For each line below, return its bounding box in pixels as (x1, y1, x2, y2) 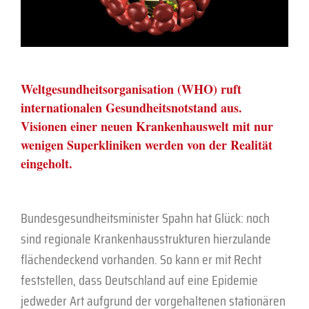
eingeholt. (21, 154, 72, 172)
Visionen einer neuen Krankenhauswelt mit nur (21, 117, 273, 135)
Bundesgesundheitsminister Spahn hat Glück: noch (21, 206, 270, 229)
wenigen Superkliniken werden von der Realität (21, 135, 272, 154)
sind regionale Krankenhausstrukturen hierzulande (21, 227, 271, 250)
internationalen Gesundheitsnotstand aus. (21, 98, 242, 117)
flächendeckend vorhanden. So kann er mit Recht (21, 248, 261, 270)
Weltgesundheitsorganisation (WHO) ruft (21, 79, 241, 98)
